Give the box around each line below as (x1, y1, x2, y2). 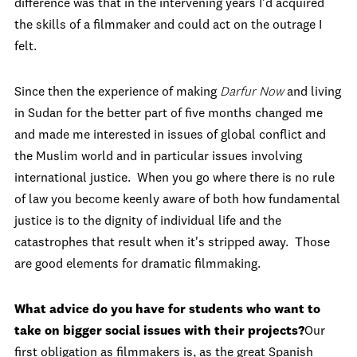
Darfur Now (220, 85, 287, 99)
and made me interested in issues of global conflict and (14, 128, 326, 142)
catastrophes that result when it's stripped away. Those (14, 236, 330, 249)
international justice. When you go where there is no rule (14, 171, 335, 185)
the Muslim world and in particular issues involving (14, 150, 302, 163)
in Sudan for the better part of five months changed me (14, 107, 323, 120)
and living (287, 85, 341, 99)
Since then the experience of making (14, 85, 220, 99)
